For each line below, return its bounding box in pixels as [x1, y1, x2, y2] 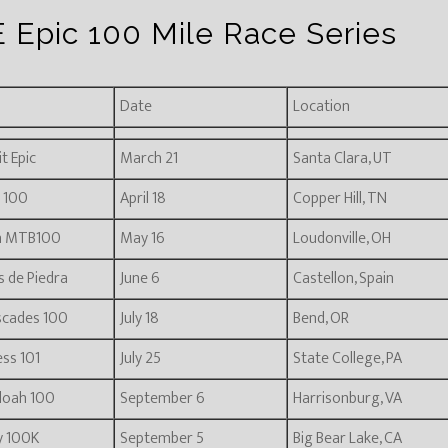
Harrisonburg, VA [293, 385, 403, 412]
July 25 [119, 345, 161, 372]
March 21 [119, 145, 178, 172]
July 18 [119, 305, 159, 332]
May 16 [119, 225, 165, 252]
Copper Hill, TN [293, 185, 388, 212]
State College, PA [293, 345, 403, 372]
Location [293, 93, 351, 120]
